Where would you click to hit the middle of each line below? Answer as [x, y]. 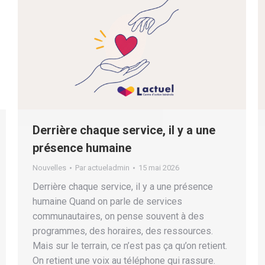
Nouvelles [49, 168]
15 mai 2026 [159, 168]
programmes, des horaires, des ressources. [123, 231]
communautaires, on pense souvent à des [118, 216]
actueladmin [109, 168]
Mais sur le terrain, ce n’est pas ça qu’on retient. [130, 246]
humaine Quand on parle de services [107, 202]
